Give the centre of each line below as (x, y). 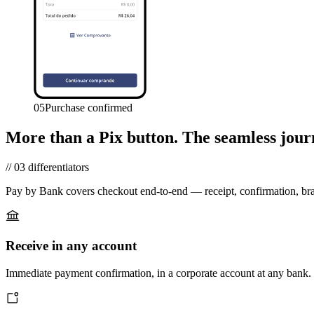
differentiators (59, 167)
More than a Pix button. (92, 137)
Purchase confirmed (89, 107)
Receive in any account (71, 246)
